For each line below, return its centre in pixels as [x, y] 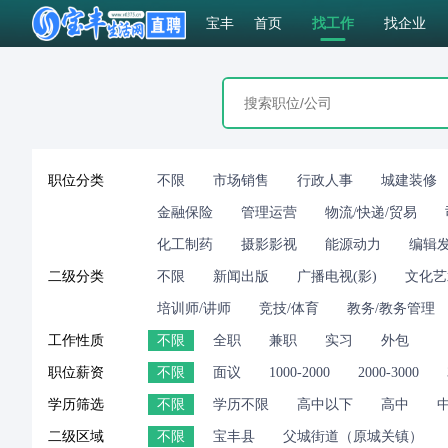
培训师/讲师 [194, 308]
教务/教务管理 [391, 308]
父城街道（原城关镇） [353, 436]
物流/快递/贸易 [371, 212]
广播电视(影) [337, 276]
